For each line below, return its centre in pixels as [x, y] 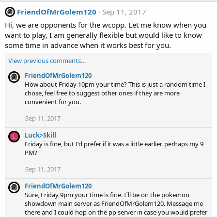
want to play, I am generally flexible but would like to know [103, 35]
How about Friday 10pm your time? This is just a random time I [115, 84]
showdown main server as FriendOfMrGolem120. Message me [114, 203]
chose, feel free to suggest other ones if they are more [102, 93]
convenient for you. [53, 101]
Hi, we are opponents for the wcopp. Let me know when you [106, 24]
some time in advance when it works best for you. [88, 45]
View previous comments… [47, 60]
